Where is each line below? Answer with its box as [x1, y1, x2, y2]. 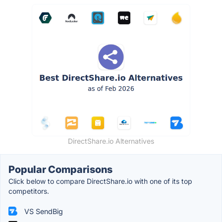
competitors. [8, 186, 49, 195]
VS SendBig [22, 207, 63, 216]
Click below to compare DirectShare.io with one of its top [8, 176, 192, 185]
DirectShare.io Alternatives [68, 136, 154, 145]
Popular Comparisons [8, 163, 112, 175]
